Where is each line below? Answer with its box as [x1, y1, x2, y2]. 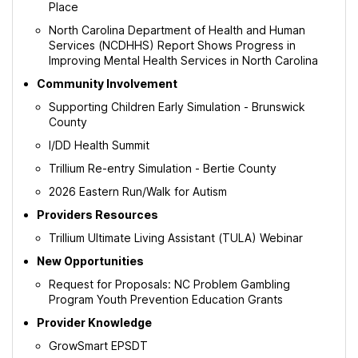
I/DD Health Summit [49, 138, 149, 152]
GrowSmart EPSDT [49, 339, 148, 352]
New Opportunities [37, 254, 144, 268]
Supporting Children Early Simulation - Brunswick [49, 100, 305, 113]
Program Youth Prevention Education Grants [49, 292, 283, 306]
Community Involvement [37, 77, 177, 90]
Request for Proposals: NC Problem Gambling [49, 277, 290, 291]
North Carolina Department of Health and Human [49, 23, 305, 37]
